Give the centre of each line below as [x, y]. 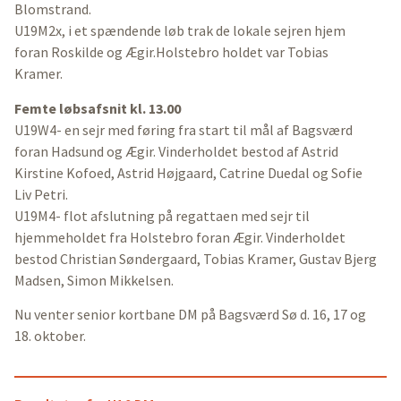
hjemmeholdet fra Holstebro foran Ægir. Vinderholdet [180, 237]
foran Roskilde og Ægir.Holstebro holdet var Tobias [171, 52]
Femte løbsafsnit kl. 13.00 [98, 108]
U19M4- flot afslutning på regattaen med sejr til [162, 215]
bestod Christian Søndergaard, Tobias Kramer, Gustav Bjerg [196, 258]
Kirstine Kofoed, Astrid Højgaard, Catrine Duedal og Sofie [188, 172]
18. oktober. [50, 335]
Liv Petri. [41, 194]
